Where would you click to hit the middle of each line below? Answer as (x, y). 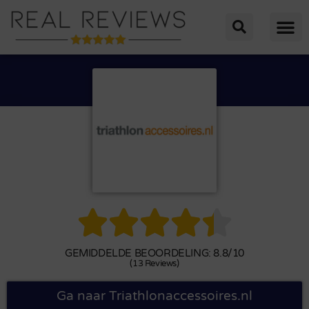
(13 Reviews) (154, 263)
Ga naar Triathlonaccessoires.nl (154, 296)
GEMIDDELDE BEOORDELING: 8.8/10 (154, 253)
